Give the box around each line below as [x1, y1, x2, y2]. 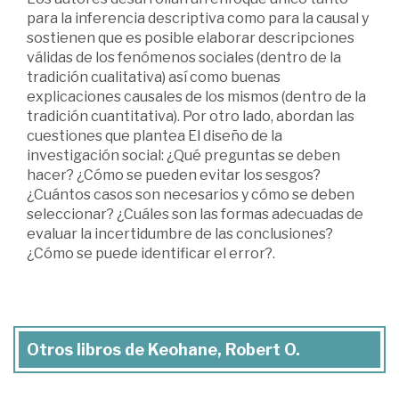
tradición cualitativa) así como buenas [27, 69, 281, 86]
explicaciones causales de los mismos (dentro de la [27, 88, 366, 106]
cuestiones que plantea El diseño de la [27, 127, 282, 145]
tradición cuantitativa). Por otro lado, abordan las [27, 108, 354, 126]
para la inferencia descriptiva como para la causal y [27, 10, 369, 28]
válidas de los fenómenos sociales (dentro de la [27, 49, 341, 67]
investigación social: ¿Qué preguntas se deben [27, 147, 340, 165]
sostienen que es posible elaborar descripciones [27, 29, 354, 47]
